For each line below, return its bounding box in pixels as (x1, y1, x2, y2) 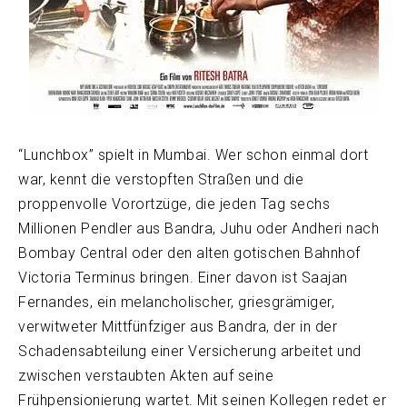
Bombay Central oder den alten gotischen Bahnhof (18, 243, 361, 262)
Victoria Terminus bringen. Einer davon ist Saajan (18, 268, 348, 286)
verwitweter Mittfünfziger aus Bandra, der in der (18, 317, 337, 335)
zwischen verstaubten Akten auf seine (18, 366, 273, 384)
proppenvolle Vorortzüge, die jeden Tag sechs (18, 194, 330, 213)
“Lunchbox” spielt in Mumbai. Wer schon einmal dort (18, 145, 368, 164)
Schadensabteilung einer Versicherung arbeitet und (18, 342, 362, 360)
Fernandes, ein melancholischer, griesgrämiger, (18, 293, 334, 311)
